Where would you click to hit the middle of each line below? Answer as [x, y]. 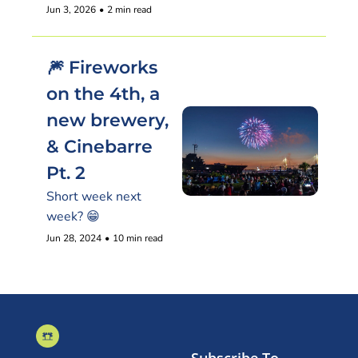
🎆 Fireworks [102, 68]
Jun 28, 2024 [74, 238]
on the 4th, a [103, 94]
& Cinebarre [99, 147]
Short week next [94, 197]
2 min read [129, 10]
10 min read [138, 238]
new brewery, [107, 120]
